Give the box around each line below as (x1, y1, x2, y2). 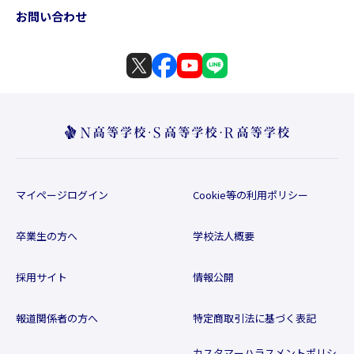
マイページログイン (16, 187, 108, 202)
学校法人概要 (193, 228, 254, 243)
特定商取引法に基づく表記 (193, 311, 316, 326)
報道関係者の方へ (16, 311, 98, 326)
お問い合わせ (16, 7, 87, 24)
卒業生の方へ (16, 228, 77, 243)
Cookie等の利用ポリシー (193, 187, 308, 202)
